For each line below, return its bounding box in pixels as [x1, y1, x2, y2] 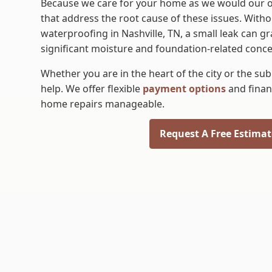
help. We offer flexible [41, 82, 141, 95]
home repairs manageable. [41, 97, 165, 110]
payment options [140, 82, 226, 95]
